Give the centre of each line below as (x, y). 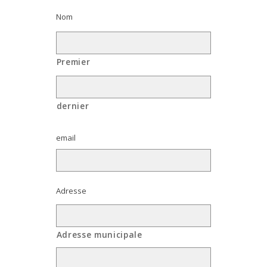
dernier (73, 106)
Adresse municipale (99, 235)
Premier (73, 62)
